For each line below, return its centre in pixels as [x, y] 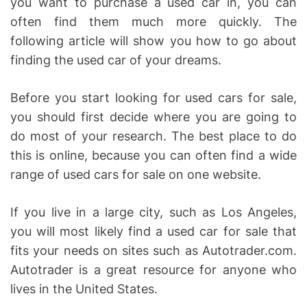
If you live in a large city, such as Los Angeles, [153, 212]
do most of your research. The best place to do [153, 136]
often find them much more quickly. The [153, 21]
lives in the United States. [84, 288]
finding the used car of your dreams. [116, 60]
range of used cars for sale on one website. [136, 174]
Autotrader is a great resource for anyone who [153, 269]
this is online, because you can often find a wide [153, 155]
